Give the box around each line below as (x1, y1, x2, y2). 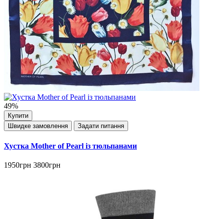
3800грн (33, 160, 61, 169)
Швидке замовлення (8, 122, 68, 130)
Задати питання (78, 122, 124, 130)
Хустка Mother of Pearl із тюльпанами (4, 141, 137, 150)
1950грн (4, 160, 31, 169)
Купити (8, 112, 28, 120)
